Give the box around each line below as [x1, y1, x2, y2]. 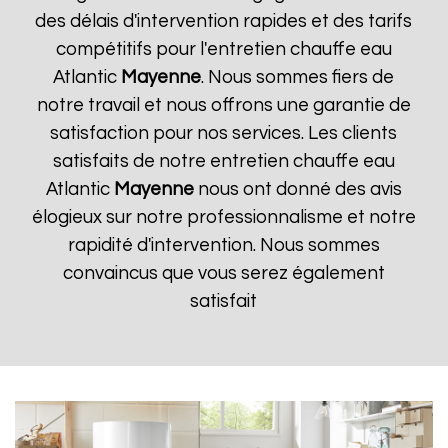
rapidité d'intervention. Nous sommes [67, 236, 380, 255]
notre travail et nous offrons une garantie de [36, 96, 411, 115]
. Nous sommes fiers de [201, 68, 395, 87]
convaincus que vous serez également [62, 264, 385, 283]
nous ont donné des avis [193, 180, 402, 199]
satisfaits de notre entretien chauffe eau [52, 152, 395, 171]
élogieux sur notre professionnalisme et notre [31, 208, 416, 227]
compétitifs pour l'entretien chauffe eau [55, 40, 392, 59]
